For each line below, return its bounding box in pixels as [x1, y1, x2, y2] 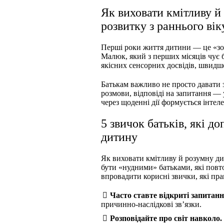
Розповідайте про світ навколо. [109, 214, 222, 223]
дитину [101, 130, 137, 144]
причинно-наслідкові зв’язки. [101, 200, 201, 209]
